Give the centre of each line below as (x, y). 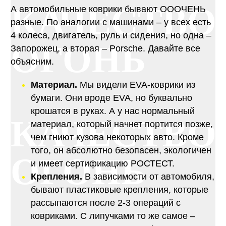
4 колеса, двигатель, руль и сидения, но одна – (111, 36)
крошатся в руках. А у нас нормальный (112, 111)
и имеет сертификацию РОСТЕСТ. (102, 164)
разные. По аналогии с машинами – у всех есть (110, 22)
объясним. (32, 62)
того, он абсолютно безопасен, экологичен (121, 151)
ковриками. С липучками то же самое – (114, 216)
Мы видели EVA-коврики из (136, 85)
